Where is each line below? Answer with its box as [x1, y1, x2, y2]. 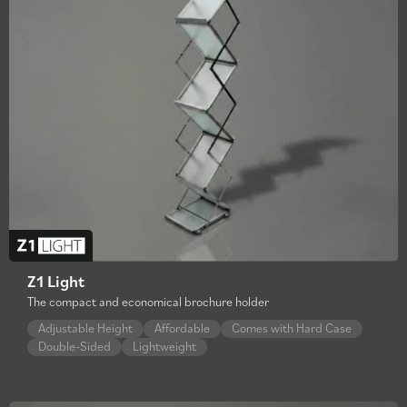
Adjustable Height [38, 319, 133, 335]
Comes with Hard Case [232, 319, 352, 335]
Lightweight [133, 337, 196, 353]
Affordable [154, 319, 210, 335]
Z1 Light [27, 270, 84, 291]
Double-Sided [38, 337, 111, 353]
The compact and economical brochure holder [27, 293, 269, 309]
